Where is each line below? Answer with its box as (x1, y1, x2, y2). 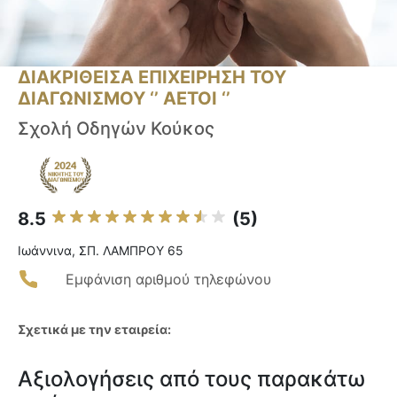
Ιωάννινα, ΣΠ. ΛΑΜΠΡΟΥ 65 (18, 243, 183, 259)
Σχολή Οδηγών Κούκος (18, 118, 214, 140)
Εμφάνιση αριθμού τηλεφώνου (66, 270, 271, 289)
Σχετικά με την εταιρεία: (18, 322, 171, 338)
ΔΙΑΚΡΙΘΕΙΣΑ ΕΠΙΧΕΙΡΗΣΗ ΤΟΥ (18, 66, 286, 89)
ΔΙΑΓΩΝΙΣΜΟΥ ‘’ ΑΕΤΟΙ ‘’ (18, 88, 230, 110)
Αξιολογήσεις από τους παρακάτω (18, 366, 365, 393)
